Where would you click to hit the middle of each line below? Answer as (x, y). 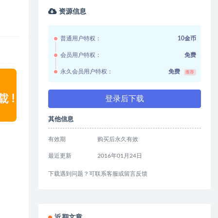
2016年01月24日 (119, 155)
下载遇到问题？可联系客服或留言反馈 (98, 173)
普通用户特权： (81, 38)
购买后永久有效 (118, 139)
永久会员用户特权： (87, 71)
